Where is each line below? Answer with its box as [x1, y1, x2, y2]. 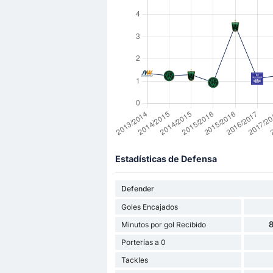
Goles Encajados [121, 202, 178, 211]
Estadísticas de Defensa [115, 154, 217, 165]
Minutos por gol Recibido [121, 219, 206, 229]
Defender [121, 183, 154, 193]
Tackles [121, 255, 148, 264]
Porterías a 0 [121, 237, 166, 247]
